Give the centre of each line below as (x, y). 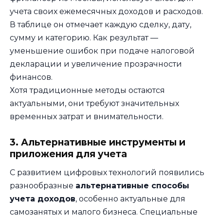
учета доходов (43, 199)
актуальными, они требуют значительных (94, 104)
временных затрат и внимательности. (87, 117)
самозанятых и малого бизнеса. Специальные (104, 212)
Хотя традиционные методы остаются (87, 91)
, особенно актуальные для (130, 199)
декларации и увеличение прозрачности (96, 64)
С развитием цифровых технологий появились (107, 173)
